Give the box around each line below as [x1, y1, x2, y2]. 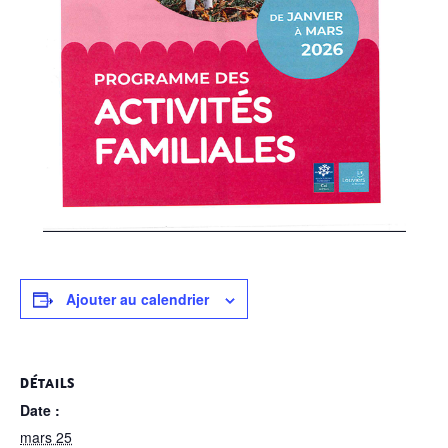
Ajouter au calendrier [66, 288, 209, 309]
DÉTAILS [20, 373, 75, 392]
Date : [20, 399, 60, 420]
